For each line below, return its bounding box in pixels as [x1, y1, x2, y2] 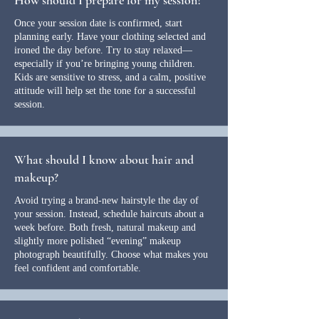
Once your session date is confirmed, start [14, 18, 182, 28]
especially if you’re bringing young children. [14, 58, 195, 69]
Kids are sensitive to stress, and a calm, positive [14, 72, 206, 83]
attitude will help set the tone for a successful [14, 85, 196, 96]
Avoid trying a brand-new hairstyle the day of [14, 195, 199, 206]
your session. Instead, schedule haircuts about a [14, 209, 204, 219]
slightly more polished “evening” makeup [14, 236, 181, 246]
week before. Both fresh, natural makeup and [14, 222, 196, 233]
